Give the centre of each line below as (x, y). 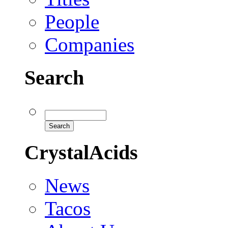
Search (54, 77)
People (72, 22)
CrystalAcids (81, 153)
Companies (90, 45)
